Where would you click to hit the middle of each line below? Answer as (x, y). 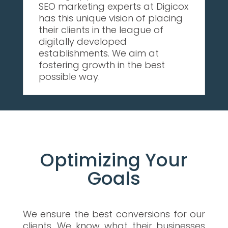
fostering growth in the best (102, 65)
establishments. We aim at (98, 53)
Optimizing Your (114, 160)
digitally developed (82, 41)
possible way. (69, 77)
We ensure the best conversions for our (114, 214)
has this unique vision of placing (110, 18)
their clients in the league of (101, 30)
